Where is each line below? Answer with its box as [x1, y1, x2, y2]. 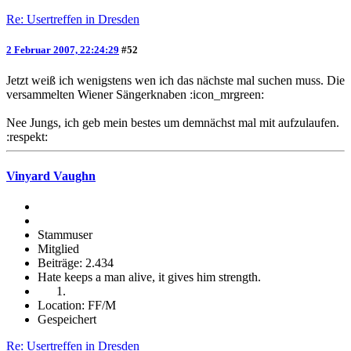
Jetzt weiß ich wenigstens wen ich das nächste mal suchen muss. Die [6, 74, 345, 88]
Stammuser [38, 227, 92, 241]
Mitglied [38, 241, 79, 255]
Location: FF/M [38, 298, 116, 312]
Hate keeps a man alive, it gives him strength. [38, 270, 261, 284]
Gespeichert [38, 312, 96, 326]
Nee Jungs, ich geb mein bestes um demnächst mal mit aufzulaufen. [6, 116, 339, 130]
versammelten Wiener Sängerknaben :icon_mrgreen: [6, 88, 264, 102]
